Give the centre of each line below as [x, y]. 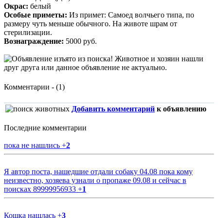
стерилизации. [28, 32]
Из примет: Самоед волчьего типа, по [131, 15]
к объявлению [181, 109]
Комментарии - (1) [34, 87]
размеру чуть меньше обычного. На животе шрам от [91, 23]
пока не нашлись [33, 145]
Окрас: [16, 6]
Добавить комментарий [113, 109]
